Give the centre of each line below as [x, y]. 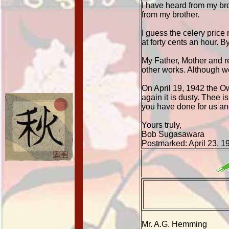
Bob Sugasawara [173, 134]
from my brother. [170, 15]
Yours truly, [162, 125]
